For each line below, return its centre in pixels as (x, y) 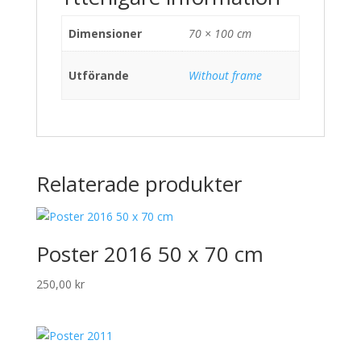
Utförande (99, 75)
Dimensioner (105, 33)
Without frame (225, 75)
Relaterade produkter (139, 183)
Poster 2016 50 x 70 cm (149, 253)
